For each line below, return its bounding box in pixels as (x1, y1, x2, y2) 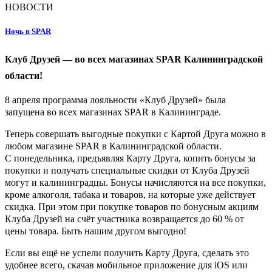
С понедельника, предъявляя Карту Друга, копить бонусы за (5, 152, 256, 163)
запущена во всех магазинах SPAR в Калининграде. (5, 106, 221, 117)
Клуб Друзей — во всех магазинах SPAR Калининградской (5, 53, 263, 64)
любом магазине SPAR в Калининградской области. (5, 140, 222, 151)
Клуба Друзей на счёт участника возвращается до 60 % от (5, 213, 244, 224)
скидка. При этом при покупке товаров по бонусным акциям (5, 201, 259, 212)
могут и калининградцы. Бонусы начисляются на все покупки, (5, 177, 266, 188)
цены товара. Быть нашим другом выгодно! (5, 225, 186, 236)
